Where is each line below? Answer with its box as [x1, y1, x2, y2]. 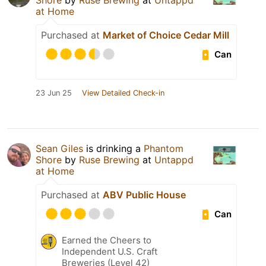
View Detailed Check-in [82, 88, 164, 98]
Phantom [144, 142, 183, 155]
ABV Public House [103, 189, 186, 201]
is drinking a [83, 142, 144, 155]
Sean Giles [36, 142, 83, 155]
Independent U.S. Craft [62, 246, 157, 258]
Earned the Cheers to [62, 235, 151, 246]
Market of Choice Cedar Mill [103, 29, 229, 42]
